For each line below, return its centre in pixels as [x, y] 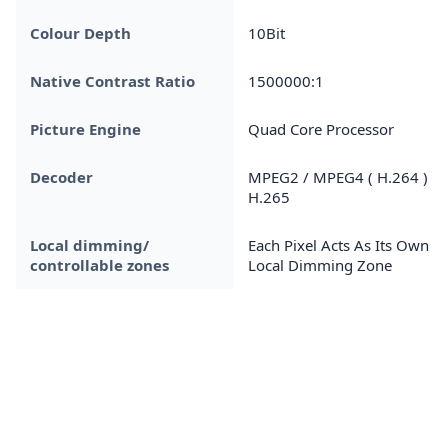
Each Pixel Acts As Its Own [338, 244]
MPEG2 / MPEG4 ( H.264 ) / [343, 176]
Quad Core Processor [321, 128]
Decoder [61, 176]
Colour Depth [80, 32]
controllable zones [99, 264]
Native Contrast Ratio [112, 80]
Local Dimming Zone [320, 264]
